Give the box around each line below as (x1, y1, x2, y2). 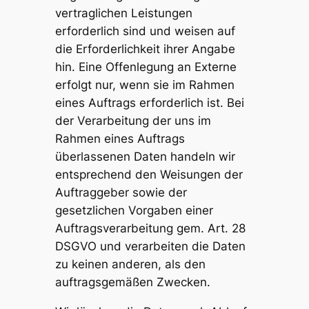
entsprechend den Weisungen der (54, 168, 243, 182)
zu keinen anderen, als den (54, 257, 206, 272)
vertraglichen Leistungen (54, 6, 192, 21)
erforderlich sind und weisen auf (54, 24, 235, 39)
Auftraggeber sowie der (54, 186, 187, 200)
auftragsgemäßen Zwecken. (54, 275, 210, 290)
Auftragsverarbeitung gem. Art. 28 (54, 221, 246, 236)
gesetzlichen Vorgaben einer (54, 203, 213, 218)
